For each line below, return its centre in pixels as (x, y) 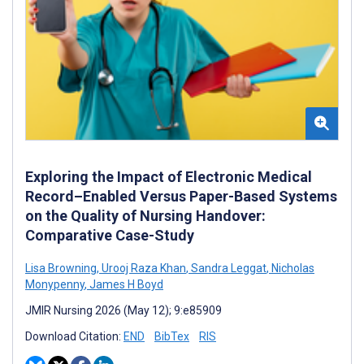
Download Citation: (74, 336)
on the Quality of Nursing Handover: (145, 215)
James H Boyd (125, 284)
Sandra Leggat (227, 268)
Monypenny (55, 284)
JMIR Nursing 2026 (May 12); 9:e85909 (123, 310)
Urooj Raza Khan (143, 268)
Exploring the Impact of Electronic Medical (169, 176)
